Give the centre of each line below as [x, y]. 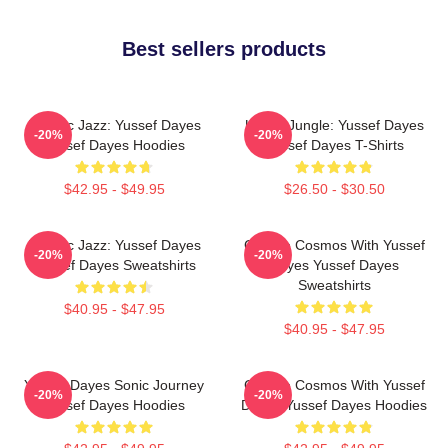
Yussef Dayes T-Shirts [334, 145]
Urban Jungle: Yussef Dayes [334, 125]
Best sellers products [224, 49]
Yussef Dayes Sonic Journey [114, 385]
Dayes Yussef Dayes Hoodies [334, 405]
